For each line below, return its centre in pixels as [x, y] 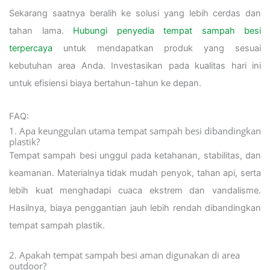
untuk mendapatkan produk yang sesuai [157, 49]
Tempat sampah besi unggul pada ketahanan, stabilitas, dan [135, 155]
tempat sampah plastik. [57, 225]
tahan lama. [41, 31]
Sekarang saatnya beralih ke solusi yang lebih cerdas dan [135, 14]
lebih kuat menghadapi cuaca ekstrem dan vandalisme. [135, 190]
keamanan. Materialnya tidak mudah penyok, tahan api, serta [135, 173]
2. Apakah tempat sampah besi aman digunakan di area [124, 255]
